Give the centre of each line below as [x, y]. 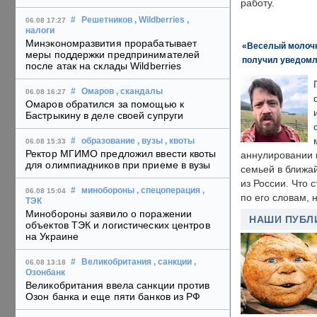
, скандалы [139, 92]
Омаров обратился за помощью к [105, 104]
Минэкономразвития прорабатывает [111, 44]
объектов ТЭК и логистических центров [118, 225]
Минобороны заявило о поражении [109, 214]
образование [108, 141]
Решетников [107, 20]
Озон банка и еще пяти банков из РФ [113, 297]
